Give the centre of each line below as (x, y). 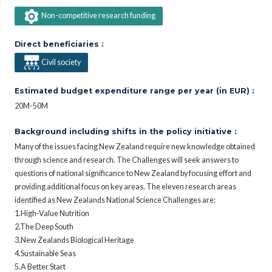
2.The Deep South (44, 226)
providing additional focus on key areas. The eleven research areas (125, 186)
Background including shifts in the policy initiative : (125, 131)
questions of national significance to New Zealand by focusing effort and (133, 173)
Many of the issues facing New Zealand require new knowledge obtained (135, 146)
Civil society (61, 62)
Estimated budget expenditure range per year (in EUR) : (134, 90)
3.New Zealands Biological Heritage (74, 240)
